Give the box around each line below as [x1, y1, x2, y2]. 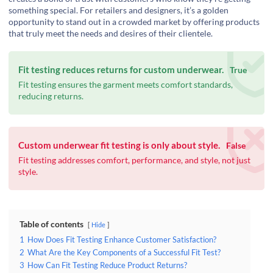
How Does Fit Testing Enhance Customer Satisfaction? [27, 235, 216, 245]
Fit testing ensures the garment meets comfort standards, [18, 79, 233, 90]
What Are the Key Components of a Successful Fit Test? [27, 248, 221, 258]
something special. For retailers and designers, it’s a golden [9, 5, 229, 16]
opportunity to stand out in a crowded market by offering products [9, 16, 260, 27]
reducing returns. [18, 91, 83, 102]
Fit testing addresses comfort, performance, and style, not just [18, 155, 250, 166]
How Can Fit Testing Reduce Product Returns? [27, 261, 187, 271]
